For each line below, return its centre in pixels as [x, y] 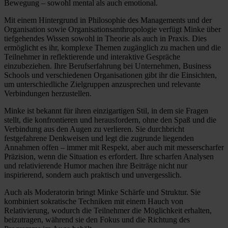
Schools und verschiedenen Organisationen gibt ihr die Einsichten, [110, 75]
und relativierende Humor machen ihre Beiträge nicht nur [96, 165]
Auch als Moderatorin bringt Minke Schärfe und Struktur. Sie [102, 192]
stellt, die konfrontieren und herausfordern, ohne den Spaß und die [110, 120]
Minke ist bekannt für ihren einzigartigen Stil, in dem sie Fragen [106, 110]
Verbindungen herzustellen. [48, 93]
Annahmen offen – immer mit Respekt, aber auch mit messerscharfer [114, 147]
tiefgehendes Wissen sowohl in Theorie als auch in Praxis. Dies [105, 38]
